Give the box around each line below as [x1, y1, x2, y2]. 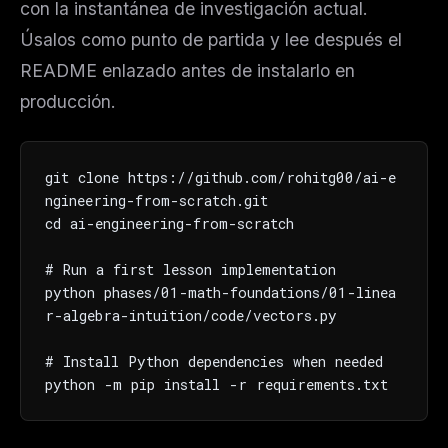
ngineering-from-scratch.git [45, 190, 268, 210]
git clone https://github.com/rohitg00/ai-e [45, 167, 396, 187]
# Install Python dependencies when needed [45, 351, 383, 371]
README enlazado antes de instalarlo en [20, 59, 355, 81]
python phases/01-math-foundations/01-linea [45, 282, 396, 302]
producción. [20, 90, 116, 112]
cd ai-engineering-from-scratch [45, 213, 294, 233]
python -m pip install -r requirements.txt [45, 374, 388, 394]
